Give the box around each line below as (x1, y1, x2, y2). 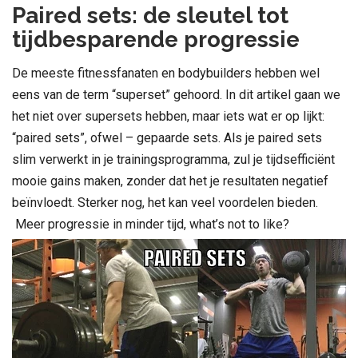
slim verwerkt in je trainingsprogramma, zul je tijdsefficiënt (12, 151, 335, 167)
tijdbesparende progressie (12, 26, 300, 53)
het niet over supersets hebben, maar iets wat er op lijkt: (12, 108, 324, 124)
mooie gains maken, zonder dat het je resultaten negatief (12, 173, 328, 189)
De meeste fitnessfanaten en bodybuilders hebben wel (12, 65, 320, 81)
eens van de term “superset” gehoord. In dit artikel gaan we (12, 86, 340, 102)
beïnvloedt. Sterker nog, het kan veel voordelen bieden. (12, 194, 318, 210)
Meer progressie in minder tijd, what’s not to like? (12, 216, 289, 232)
